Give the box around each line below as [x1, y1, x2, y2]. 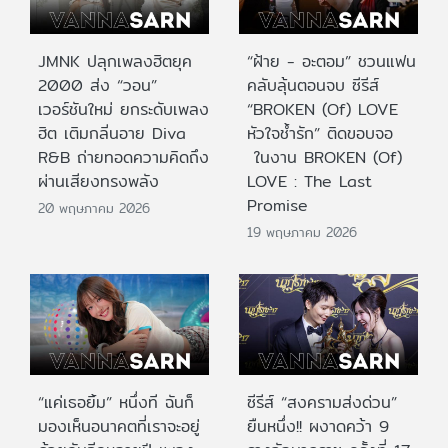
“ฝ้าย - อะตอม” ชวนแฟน [247, 49, 416, 75]
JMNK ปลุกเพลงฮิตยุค [38, 49, 192, 75]
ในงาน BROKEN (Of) [247, 145, 402, 171]
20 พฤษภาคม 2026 [38, 197, 150, 218]
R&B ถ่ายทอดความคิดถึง [38, 145, 209, 171]
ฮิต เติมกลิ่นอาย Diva [38, 121, 186, 147]
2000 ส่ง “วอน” [38, 73, 157, 99]
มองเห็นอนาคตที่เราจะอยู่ [38, 413, 200, 439]
